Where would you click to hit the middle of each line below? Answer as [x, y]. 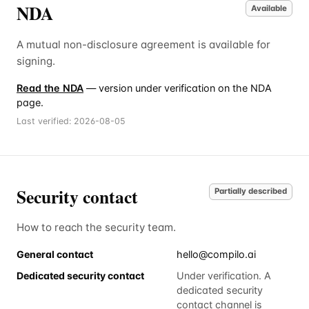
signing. [36, 61]
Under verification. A [224, 275]
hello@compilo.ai [216, 255]
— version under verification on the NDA [178, 88]
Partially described [250, 191]
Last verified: [45, 121]
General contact [55, 255]
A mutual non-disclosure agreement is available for [143, 44]
